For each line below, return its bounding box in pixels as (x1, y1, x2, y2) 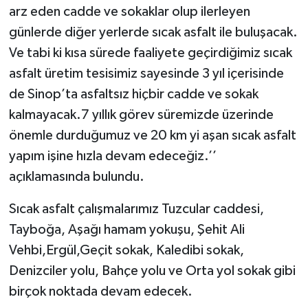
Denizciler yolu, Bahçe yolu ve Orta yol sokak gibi (8, 264, 296, 278)
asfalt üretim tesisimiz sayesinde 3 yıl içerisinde (8, 67, 284, 81)
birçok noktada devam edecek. (8, 285, 192, 299)
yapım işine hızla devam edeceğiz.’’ (8, 149, 217, 164)
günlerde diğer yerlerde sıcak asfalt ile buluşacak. (8, 25, 298, 40)
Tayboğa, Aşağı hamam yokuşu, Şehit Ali (8, 223, 245, 237)
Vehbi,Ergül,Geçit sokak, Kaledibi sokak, (8, 243, 244, 258)
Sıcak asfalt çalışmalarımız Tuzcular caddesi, (8, 202, 264, 217)
